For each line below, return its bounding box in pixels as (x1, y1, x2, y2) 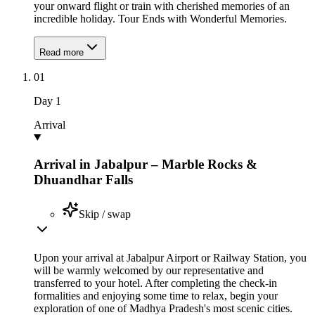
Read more (39, 46, 84, 58)
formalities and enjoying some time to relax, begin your (34, 290, 278, 302)
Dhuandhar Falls (34, 172, 133, 188)
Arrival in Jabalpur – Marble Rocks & (34, 157, 257, 172)
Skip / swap (79, 208, 131, 221)
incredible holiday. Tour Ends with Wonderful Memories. (34, 12, 287, 25)
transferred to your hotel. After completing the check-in (34, 277, 277, 290)
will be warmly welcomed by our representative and (34, 264, 264, 277)
